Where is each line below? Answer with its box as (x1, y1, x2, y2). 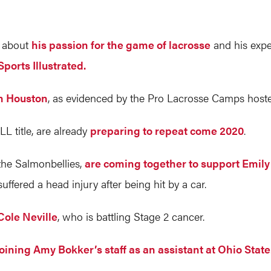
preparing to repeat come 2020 (90, 123, 244, 138)
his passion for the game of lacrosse (31, 37, 211, 52)
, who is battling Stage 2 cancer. (57, 209, 204, 224)
